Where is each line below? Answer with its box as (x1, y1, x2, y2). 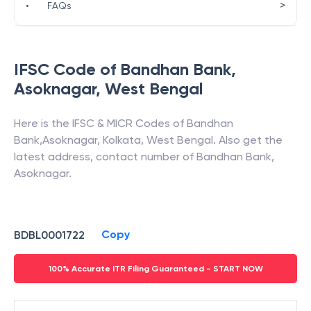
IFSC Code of (14, 59, 120, 79)
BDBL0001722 (14, 228, 85, 242)
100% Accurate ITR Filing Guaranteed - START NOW (48, 264, 263, 274)
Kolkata (103, 133, 141, 146)
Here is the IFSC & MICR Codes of (14, 117, 187, 130)
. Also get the (213, 133, 283, 146)
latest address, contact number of (14, 150, 196, 163)
